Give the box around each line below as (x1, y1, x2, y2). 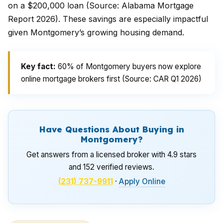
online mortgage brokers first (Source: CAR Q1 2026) (21, 74, 202, 84)
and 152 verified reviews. (69, 162, 154, 172)
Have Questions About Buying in (39, 124, 184, 134)
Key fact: (21, 62, 56, 71)
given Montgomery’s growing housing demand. (8, 27, 184, 37)
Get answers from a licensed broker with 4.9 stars (26, 150, 197, 159)
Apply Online (118, 177, 165, 186)
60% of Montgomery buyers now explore (56, 62, 201, 71)
